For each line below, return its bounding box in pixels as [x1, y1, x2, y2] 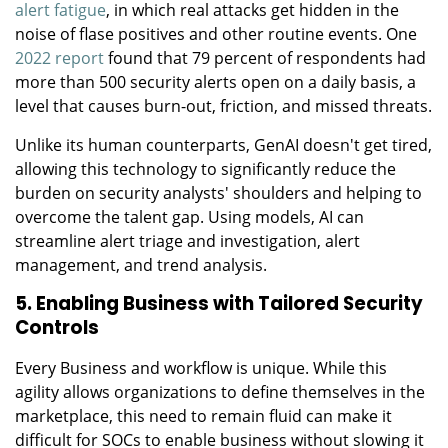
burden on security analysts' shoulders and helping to [15, 181, 422, 204]
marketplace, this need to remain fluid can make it [15, 404, 392, 427]
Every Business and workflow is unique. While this [15, 356, 387, 379]
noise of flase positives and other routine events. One [15, 22, 417, 45]
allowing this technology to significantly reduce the [15, 157, 396, 180]
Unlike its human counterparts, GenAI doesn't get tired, [15, 133, 432, 156]
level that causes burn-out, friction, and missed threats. [15, 94, 432, 117]
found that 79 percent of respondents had [104, 46, 426, 69]
